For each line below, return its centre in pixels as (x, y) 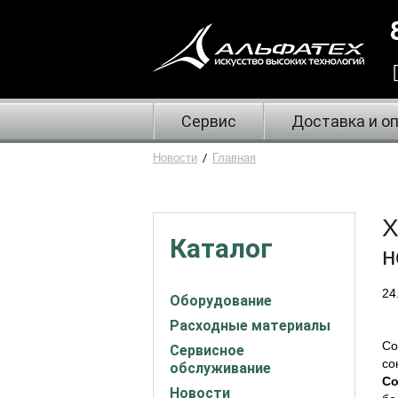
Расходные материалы (250, 326)
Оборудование (221, 301)
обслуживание (220, 368)
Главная (234, 158)
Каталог (221, 248)
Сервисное (207, 350)
